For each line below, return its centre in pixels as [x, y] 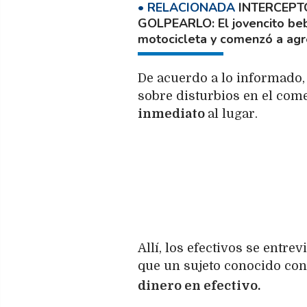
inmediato [173, 114]
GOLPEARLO [175, 23]
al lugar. [233, 114]
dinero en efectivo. [199, 286]
